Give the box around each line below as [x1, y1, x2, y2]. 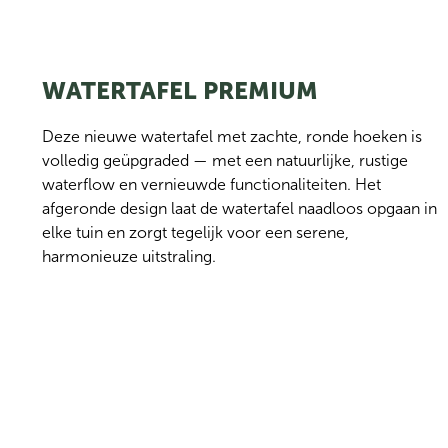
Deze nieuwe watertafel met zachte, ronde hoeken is [42, 127, 422, 146]
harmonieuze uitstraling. [42, 247, 216, 266]
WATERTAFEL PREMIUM [42, 76, 318, 105]
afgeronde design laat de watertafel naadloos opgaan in [42, 199, 437, 218]
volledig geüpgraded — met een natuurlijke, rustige [42, 151, 408, 170]
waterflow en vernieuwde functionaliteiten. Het [42, 175, 381, 194]
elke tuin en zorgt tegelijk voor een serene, [42, 223, 349, 242]
